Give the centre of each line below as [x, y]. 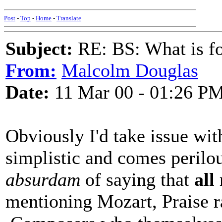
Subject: [39, 49]
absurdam [43, 179]
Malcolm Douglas [130, 70]
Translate [69, 18]
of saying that [137, 179]
